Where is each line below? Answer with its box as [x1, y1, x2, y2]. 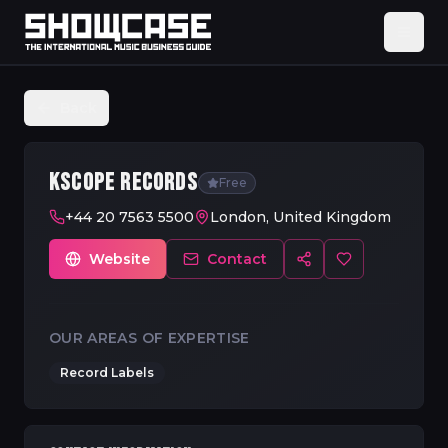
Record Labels [60, 365, 154, 380]
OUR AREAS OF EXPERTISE [49, 329, 250, 347]
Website [89, 250, 150, 268]
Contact [207, 250, 267, 268]
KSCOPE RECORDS [49, 168, 198, 197]
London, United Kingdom [210, 208, 391, 226]
